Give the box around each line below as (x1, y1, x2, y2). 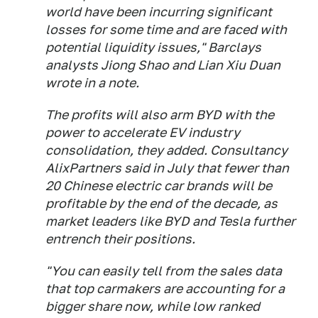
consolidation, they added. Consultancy (45, 143, 287, 158)
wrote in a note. (45, 75, 139, 91)
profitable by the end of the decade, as (45, 196, 278, 212)
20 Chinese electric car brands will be (45, 178, 272, 194)
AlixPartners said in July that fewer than (45, 160, 289, 176)
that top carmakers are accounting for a (45, 281, 285, 297)
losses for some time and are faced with (45, 22, 287, 38)
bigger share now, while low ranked (45, 299, 260, 314)
